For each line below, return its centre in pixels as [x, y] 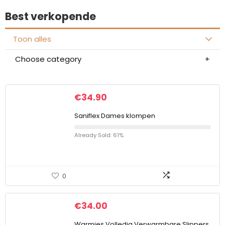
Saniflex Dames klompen [115, 116]
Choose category [48, 59]
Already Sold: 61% [99, 135]
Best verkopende [50, 16]
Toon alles [32, 39]
